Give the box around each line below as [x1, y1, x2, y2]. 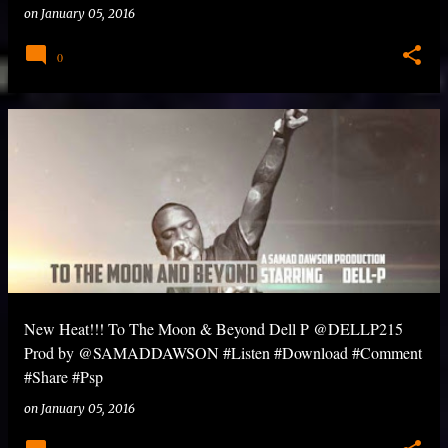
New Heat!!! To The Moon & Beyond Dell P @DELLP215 [24, 318, 403, 339]
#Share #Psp [24, 366, 103, 387]
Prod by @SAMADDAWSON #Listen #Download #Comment [24, 342, 422, 363]
